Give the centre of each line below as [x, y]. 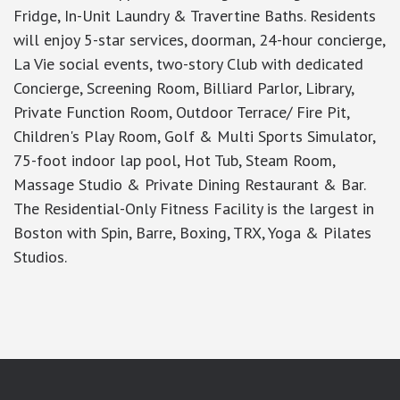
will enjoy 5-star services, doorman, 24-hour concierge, [199, 40]
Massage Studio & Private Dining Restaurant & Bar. [189, 185]
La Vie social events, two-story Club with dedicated [188, 64]
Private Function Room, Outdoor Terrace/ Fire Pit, [181, 112]
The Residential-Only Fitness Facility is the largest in [194, 209]
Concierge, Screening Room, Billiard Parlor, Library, [183, 88]
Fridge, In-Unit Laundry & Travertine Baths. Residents [195, 16]
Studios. [40, 257]
